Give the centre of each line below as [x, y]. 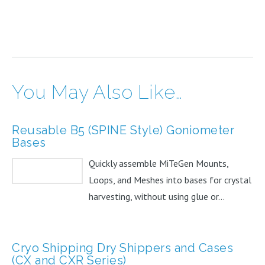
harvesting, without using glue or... [157, 196]
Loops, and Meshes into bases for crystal [170, 180]
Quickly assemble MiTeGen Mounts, [159, 163]
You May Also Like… [97, 92]
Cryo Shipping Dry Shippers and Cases [122, 248]
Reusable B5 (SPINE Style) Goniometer [123, 130]
